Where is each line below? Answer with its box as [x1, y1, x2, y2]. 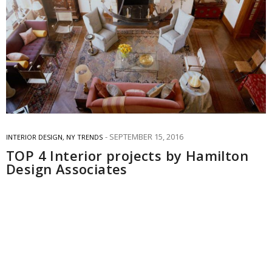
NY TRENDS [66, 132, 103, 141]
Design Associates [6, 159, 127, 178]
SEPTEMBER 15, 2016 [109, 131, 183, 142]
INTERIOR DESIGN [6, 132, 63, 141]
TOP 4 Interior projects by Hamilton [6, 146, 248, 165]
